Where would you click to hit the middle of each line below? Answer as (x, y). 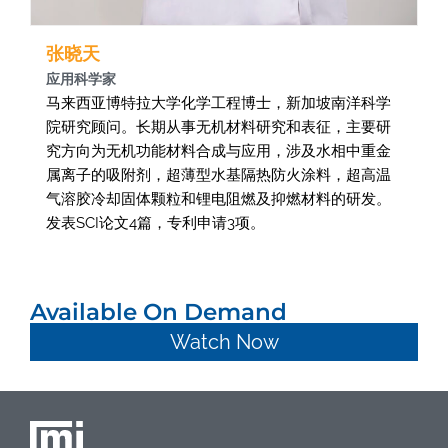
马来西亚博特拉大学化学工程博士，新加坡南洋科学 (218, 102)
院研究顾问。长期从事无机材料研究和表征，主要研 (218, 126)
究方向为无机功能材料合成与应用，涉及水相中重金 (218, 150)
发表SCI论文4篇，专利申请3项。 (155, 222)
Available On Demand (158, 311)
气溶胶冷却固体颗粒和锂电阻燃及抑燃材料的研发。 (218, 198)
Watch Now (224, 341)
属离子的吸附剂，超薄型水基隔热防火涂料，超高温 (218, 174)
